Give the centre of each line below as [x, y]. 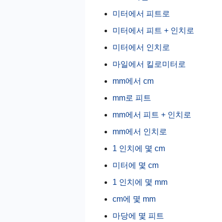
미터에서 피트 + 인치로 [153, 30]
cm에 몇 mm [134, 199]
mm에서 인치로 [140, 132]
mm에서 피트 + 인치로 [152, 115]
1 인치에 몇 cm [139, 148]
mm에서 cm [133, 81]
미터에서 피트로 [141, 14]
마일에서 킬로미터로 [149, 64]
